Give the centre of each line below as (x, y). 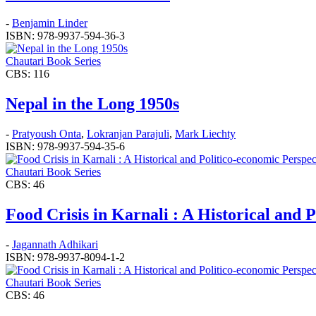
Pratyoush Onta (47, 134)
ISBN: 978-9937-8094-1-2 (65, 257)
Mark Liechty (205, 134)
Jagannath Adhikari (55, 245)
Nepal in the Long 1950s (92, 104)
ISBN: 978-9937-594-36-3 (65, 36)
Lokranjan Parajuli (128, 134)
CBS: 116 (28, 74)
